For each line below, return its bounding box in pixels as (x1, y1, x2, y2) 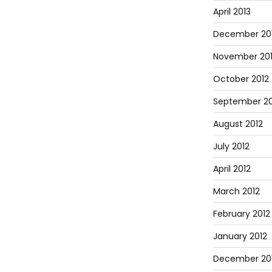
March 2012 (212, 185, 260, 197)
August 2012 (212, 117, 263, 130)
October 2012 (212, 72, 269, 85)
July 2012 (212, 140, 250, 152)
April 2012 (212, 162, 251, 175)
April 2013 (212, 5, 251, 18)
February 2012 (212, 207, 270, 220)
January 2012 (212, 229, 267, 242)
